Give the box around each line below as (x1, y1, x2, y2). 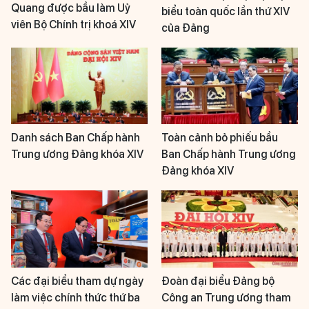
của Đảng (161, 21, 210, 34)
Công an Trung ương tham (161, 290, 291, 304)
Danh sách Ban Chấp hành (11, 131, 140, 145)
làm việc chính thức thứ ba (11, 290, 140, 304)
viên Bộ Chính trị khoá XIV (11, 18, 136, 31)
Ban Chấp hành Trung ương (161, 148, 296, 161)
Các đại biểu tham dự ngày (11, 274, 143, 288)
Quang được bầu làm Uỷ (11, 1, 130, 14)
